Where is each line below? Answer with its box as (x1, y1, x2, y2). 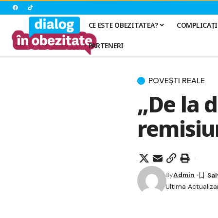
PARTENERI (88, 40, 124, 50)
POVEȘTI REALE (148, 75, 205, 86)
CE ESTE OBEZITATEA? (88, 20, 158, 30)
